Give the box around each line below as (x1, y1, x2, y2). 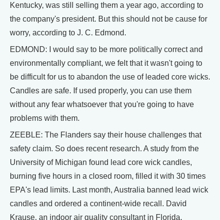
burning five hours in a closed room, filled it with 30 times (10, 172, 206, 180)
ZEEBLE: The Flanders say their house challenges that (10, 131, 201, 139)
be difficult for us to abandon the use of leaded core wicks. (10, 73, 210, 81)
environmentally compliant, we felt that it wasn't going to (10, 59, 202, 67)
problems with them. (10, 114, 80, 122)
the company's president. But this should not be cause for (10, 15, 207, 23)
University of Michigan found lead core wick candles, (10, 158, 192, 166)
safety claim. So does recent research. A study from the (10, 144, 199, 153)
